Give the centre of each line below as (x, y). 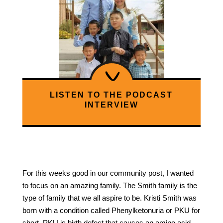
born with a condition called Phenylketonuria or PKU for (111, 210)
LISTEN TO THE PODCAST (111, 95)
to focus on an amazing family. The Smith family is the (110, 185)
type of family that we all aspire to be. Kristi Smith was (109, 198)
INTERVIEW (111, 105)
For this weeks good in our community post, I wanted (108, 173)
